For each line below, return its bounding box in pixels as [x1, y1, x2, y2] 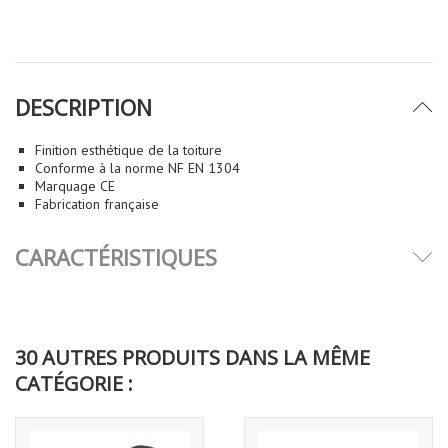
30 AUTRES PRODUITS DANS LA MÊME [15, 343, 370, 371]
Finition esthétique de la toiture [35, 140, 222, 159]
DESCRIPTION [15, 91, 152, 122]
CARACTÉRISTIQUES [15, 241, 217, 272]
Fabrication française [35, 194, 159, 213]
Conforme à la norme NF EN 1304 [35, 158, 240, 177]
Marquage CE [35, 176, 115, 195]
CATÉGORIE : [15, 369, 133, 397]
